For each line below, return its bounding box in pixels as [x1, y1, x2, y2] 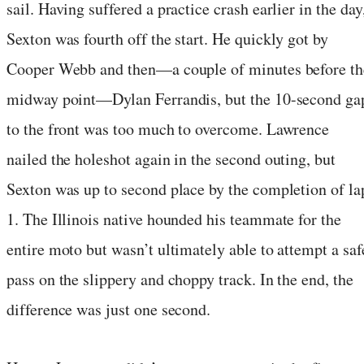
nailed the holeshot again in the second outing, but [6, 147, 336, 170]
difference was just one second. [6, 297, 211, 320]
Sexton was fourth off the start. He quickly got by [6, 27, 329, 50]
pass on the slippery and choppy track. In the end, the [6, 267, 353, 290]
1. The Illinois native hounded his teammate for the [6, 207, 341, 230]
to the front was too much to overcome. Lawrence [6, 117, 330, 140]
